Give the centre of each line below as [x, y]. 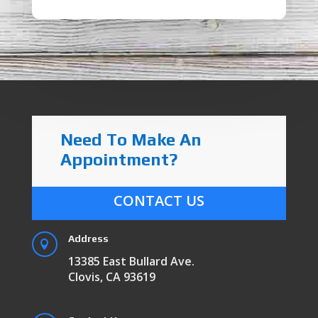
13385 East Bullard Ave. [131, 261]
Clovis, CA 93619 [111, 276]
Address [88, 238]
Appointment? [119, 159]
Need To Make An [131, 139]
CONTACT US [159, 200]
